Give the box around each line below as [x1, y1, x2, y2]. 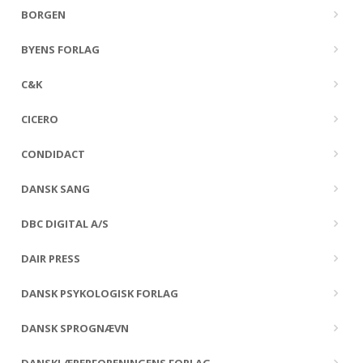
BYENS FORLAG [21, 42, 100, 57]
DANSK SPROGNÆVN [21, 321, 129, 335]
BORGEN [21, 7, 66, 22]
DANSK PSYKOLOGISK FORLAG [21, 286, 178, 301]
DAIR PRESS [21, 251, 80, 266]
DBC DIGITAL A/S [21, 216, 109, 231]
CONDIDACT [21, 147, 85, 161]
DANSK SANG [21, 181, 90, 196]
